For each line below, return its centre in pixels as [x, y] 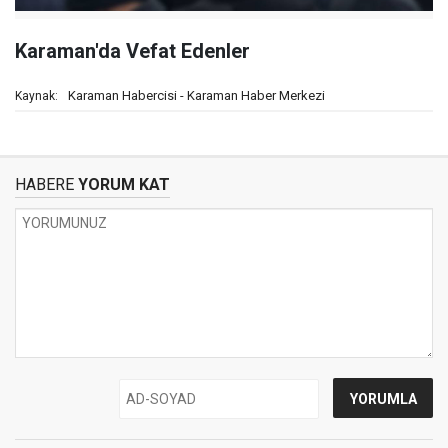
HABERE [44, 184]
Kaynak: [36, 96]
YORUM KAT [122, 184]
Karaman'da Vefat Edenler [132, 51]
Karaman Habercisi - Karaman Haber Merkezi [196, 95]
